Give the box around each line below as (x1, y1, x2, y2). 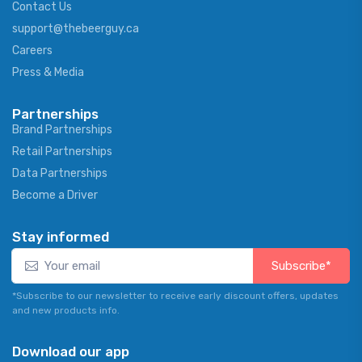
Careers (12, 44, 53, 57)
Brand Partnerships (12, 123, 112, 137)
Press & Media (12, 65, 84, 79)
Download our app (12, 343, 129, 360)
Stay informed (12, 229, 109, 245)
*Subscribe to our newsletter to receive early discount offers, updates (12, 290, 339, 301)
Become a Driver (12, 188, 98, 202)
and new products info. (12, 305, 120, 316)
